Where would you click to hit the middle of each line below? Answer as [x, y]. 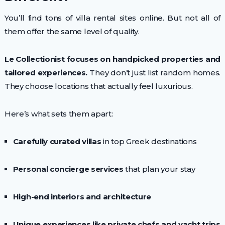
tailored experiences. [46, 73]
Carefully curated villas [57, 142]
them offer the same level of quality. [72, 32]
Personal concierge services [68, 169]
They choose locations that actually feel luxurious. [98, 86]
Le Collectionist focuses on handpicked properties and [113, 59]
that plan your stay [159, 169]
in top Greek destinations [149, 142]
